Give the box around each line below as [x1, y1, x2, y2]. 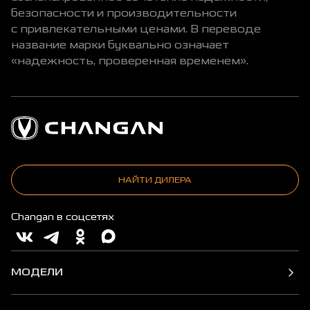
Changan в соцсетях [11, 210, 114, 223]
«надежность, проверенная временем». [11, 54, 248, 67]
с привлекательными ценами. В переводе [11, 22, 261, 35]
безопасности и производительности [11, 6, 237, 19]
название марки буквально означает [11, 38, 229, 51]
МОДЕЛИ [11, 266, 63, 279]
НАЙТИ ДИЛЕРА [118, 174, 192, 185]
